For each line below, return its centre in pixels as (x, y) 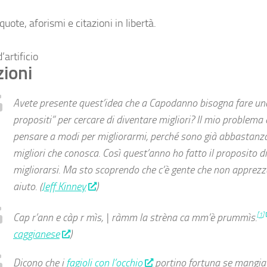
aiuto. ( (27, 187)
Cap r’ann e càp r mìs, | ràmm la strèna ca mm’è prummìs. (135, 218)
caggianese (36, 234)
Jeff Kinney (64, 187)
